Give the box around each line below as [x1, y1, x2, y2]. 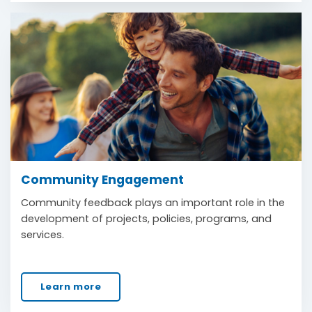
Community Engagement [21, 171, 184, 188]
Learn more [40, 279, 102, 293]
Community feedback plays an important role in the [21, 195, 285, 210]
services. [21, 227, 64, 242]
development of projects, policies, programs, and [21, 211, 272, 226]
